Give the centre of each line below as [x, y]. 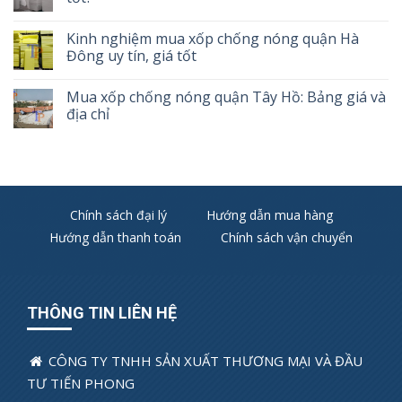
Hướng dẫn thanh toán [115, 238]
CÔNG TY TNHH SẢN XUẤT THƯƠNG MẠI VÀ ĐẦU [204, 361]
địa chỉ [88, 114]
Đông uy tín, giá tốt [131, 56]
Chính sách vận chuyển [287, 238]
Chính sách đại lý [118, 215]
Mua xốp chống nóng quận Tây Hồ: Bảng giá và [226, 97]
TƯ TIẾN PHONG [81, 384]
